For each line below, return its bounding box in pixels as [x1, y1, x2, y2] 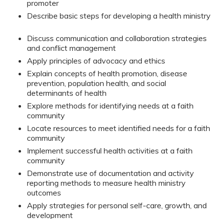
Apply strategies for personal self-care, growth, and [27, 200, 207, 210]
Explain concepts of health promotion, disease [27, 68, 187, 78]
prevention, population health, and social [27, 78, 166, 88]
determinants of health [27, 88, 107, 98]
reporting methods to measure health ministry [27, 177, 186, 188]
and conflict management [27, 43, 116, 53]
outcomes [27, 187, 61, 197]
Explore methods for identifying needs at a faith [27, 100, 194, 110]
